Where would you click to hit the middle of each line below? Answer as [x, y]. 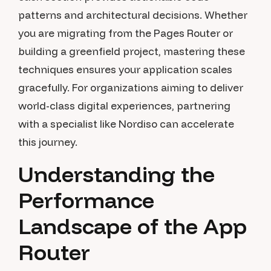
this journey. [48, 142]
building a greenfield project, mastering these [132, 51]
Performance [86, 200]
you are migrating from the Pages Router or [126, 33]
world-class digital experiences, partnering [124, 106]
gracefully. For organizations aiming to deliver [131, 87]
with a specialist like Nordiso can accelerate [126, 124]
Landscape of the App [132, 226]
